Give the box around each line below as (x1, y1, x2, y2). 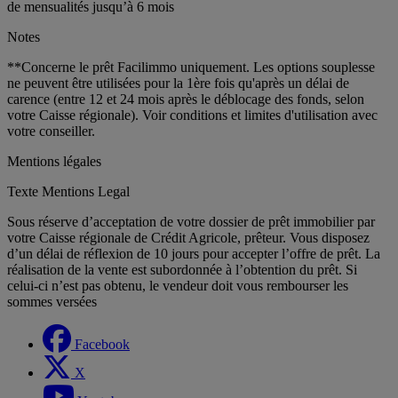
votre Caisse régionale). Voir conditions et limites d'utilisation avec (7, 107, 378, 123)
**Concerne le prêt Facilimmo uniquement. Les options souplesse (7, 59, 375, 75)
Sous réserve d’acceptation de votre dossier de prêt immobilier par (7, 213, 375, 229)
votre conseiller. (7, 123, 95, 139)
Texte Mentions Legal (7, 183, 130, 199)
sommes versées (7, 293, 97, 309)
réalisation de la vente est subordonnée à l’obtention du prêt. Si (7, 261, 357, 277)
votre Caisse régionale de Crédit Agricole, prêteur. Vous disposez (7, 229, 370, 245)
